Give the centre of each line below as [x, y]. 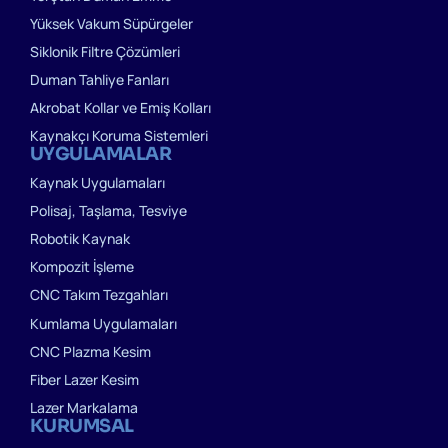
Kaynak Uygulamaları [97, 183]
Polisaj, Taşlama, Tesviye [108, 211]
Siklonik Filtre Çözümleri [105, 51]
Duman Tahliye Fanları [99, 79]
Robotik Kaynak [80, 239]
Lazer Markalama [84, 407]
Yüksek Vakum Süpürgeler [111, 23]
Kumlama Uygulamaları [103, 323]
